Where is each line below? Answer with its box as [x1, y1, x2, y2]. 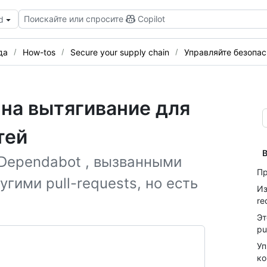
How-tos [23, 46, 55, 57]
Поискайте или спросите [24, 14, 123, 24]
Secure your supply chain [70, 46, 169, 57]
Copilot [138, 14, 165, 24]
